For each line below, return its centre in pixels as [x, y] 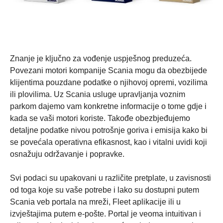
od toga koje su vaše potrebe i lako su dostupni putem [105, 190]
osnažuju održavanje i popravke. [68, 154]
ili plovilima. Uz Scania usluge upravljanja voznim [98, 95]
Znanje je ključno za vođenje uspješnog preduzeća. [101, 59]
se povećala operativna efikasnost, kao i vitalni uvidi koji [109, 142]
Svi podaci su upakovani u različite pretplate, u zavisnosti [111, 178]
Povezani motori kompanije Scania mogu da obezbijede [109, 71]
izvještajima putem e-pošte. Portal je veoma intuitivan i [106, 214]
